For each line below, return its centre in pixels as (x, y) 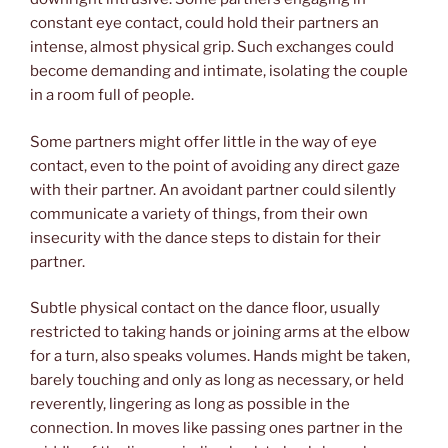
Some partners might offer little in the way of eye (203, 141)
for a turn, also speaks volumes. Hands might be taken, (220, 356)
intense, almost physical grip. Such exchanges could (212, 47)
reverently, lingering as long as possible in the (190, 404)
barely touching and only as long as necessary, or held (217, 380)
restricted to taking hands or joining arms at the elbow (220, 332)
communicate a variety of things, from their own (199, 213)
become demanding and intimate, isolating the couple (219, 71)
